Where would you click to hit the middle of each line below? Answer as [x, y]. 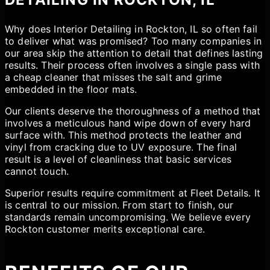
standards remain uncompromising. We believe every [128, 217]
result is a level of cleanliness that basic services [118, 159]
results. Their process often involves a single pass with [132, 65]
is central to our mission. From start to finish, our [119, 205]
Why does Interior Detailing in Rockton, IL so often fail [131, 29]
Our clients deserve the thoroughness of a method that [133, 111]
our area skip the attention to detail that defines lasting [134, 53]
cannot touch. [37, 171]
